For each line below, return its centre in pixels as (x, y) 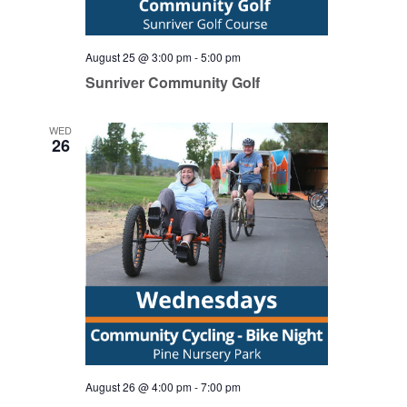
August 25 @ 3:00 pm (138, 57)
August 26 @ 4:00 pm (138, 387)
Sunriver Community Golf (172, 82)
